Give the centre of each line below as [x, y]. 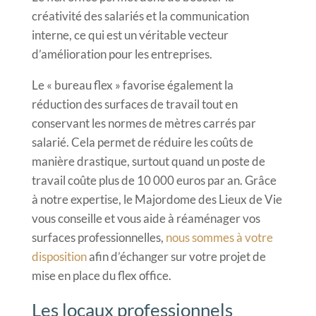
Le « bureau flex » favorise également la [132, 85]
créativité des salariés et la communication [140, 16]
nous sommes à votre [219, 237]
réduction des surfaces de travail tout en [134, 104]
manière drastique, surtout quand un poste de [148, 161]
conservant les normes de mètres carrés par [144, 123]
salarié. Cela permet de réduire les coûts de [142, 142]
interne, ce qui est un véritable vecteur [130, 35]
